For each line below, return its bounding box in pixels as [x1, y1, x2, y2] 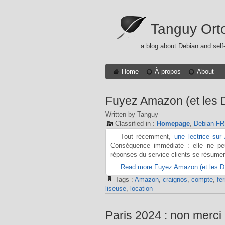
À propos [155, 67, 181, 75]
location [130, 185, 153, 193]
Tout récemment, [120, 132, 175, 140]
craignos [162, 176, 187, 184]
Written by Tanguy [105, 110, 158, 119]
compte [191, 176, 213, 184]
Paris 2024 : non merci [105, 208, 221, 222]
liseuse [105, 185, 126, 193]
